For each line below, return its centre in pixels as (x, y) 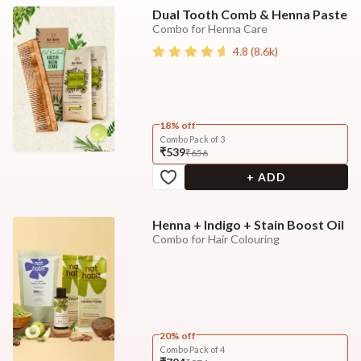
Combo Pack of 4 (192, 349)
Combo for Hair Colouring (216, 239)
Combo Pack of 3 (192, 139)
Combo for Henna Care (210, 28)
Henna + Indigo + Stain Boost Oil (248, 224)
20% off (177, 335)
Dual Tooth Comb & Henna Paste (249, 14)
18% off (177, 125)
